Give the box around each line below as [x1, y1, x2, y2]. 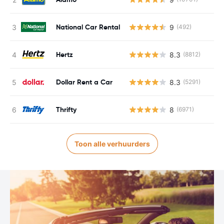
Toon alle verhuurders [74, 139, 150, 148]
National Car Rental [56, 22, 120, 31]
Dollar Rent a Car [56, 77, 112, 86]
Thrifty [56, 104, 76, 114]
